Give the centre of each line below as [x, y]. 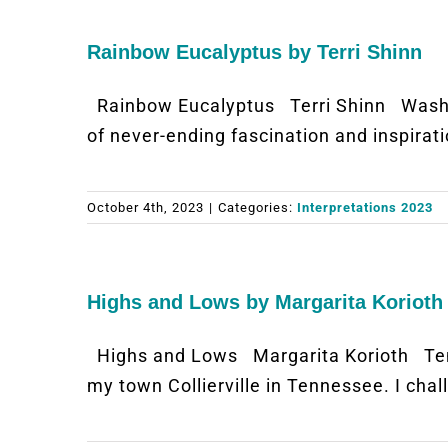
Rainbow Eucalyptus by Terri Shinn [254, 52]
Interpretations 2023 [365, 207]
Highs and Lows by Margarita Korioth [265, 302]
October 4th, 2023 [145, 207]
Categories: [257, 207]
